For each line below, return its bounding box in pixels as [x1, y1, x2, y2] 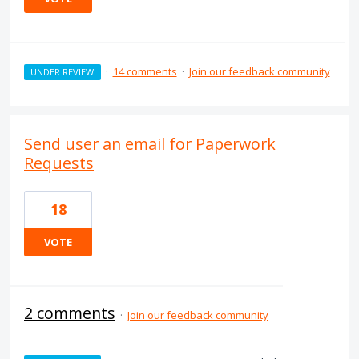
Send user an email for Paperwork [24, 133, 276, 155]
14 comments [112, 64, 177, 79]
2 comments [24, 302, 115, 324]
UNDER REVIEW [30, 66, 95, 78]
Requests [24, 152, 94, 174]
